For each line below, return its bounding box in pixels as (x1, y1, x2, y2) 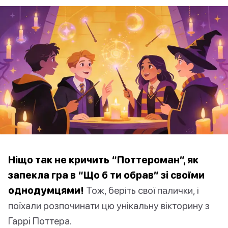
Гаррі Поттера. (8, 215, 72, 227)
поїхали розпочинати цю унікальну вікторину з (8, 199, 210, 212)
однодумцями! (8, 184, 84, 196)
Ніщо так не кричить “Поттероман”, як (8, 154, 198, 166)
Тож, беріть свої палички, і (84, 184, 199, 196)
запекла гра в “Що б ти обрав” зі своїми (8, 169, 205, 181)
